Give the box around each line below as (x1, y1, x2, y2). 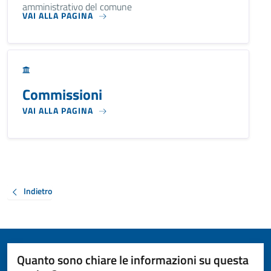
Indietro (24, 184, 52, 198)
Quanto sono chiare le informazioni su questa (17, 250, 249, 269)
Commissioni (22, 83, 102, 105)
